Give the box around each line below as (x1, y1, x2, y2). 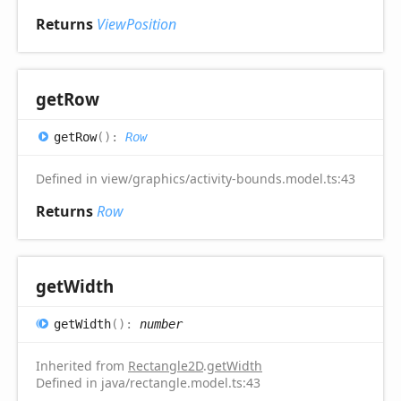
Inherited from (36, 356, 128, 374)
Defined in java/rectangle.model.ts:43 (36, 373, 260, 391)
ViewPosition (97, 13, 176, 34)
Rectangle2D (128, 356, 203, 374)
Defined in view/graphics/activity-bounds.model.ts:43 (36, 169, 355, 187)
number (140, 316, 183, 331)
